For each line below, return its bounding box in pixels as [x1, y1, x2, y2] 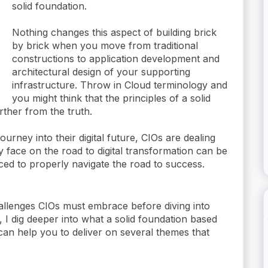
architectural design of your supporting [12, 65, 190, 78]
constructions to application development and [12, 52, 220, 65]
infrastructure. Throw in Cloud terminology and [12, 78, 227, 91]
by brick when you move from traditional [12, 39, 198, 51]
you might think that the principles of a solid [12, 92, 211, 104]
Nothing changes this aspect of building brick [12, 26, 217, 38]
